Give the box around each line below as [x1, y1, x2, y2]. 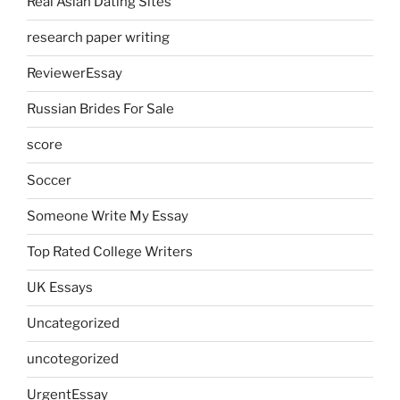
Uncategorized [27, 315, 120, 332]
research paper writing [27, 29, 170, 46]
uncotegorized [27, 351, 119, 368]
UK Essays [27, 279, 93, 296]
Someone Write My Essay [27, 208, 188, 225]
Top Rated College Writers [27, 244, 193, 261]
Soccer [27, 172, 71, 189]
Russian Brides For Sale [27, 101, 174, 118]
